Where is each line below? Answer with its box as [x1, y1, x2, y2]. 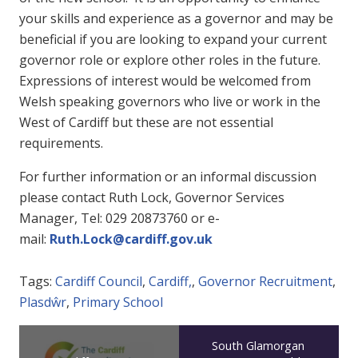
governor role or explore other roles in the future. [19, 51, 324, 70]
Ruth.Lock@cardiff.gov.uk [50, 230, 213, 249]
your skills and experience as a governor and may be [19, 10, 333, 28]
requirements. [19, 134, 103, 153]
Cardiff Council [55, 272, 142, 291]
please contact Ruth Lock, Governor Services [19, 189, 284, 207]
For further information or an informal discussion [19, 168, 316, 186]
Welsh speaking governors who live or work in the [19, 93, 320, 111]
